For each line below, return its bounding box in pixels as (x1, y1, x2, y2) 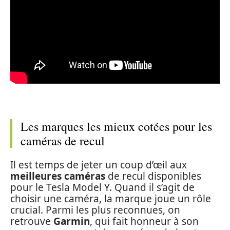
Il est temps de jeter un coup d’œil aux (10, 158, 187, 172)
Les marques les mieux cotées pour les (21, 118, 212, 135)
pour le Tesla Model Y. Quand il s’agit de (10, 181, 195, 195)
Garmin (53, 215, 90, 228)
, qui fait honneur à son (90, 215, 199, 228)
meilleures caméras (10, 169, 105, 183)
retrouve (10, 215, 53, 228)
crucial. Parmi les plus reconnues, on (10, 203, 180, 217)
